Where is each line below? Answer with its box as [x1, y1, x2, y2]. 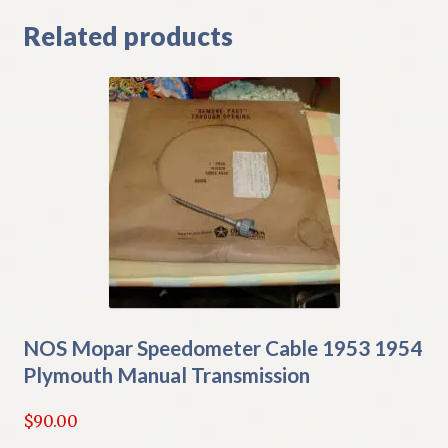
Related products [22, 19, 233, 52]
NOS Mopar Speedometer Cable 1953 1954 [22, 335, 422, 361]
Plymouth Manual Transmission [22, 362, 310, 388]
